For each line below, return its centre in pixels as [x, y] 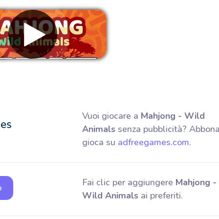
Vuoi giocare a [111, 116]
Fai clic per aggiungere [129, 182]
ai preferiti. [160, 196]
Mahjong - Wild [173, 116]
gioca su [100, 142]
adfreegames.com [153, 142]
